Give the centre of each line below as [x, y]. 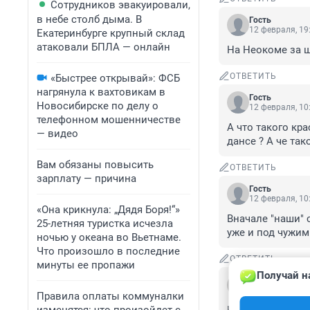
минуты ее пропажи [86, 265]
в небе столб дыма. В [89, 19]
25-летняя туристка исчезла [105, 224]
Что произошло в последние [108, 251]
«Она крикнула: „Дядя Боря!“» [108, 210]
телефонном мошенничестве [109, 120]
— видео [57, 134]
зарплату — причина [86, 179]
